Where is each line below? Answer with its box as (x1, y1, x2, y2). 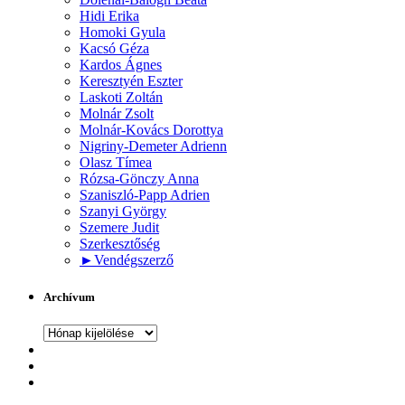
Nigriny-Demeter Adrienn (80, 137, 227, 154)
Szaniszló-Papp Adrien (80, 186, 210, 202)
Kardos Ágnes (80, 56, 162, 72)
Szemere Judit (80, 219, 159, 235)
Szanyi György (80, 202, 166, 219)
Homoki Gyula (80, 24, 165, 40)
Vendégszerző (94, 251, 174, 268)
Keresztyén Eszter (80, 72, 183, 89)
